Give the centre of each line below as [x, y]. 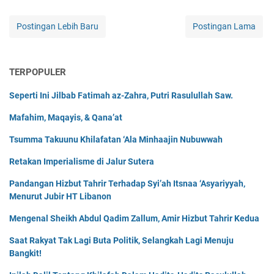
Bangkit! [25, 254]
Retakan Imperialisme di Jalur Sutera [82, 162]
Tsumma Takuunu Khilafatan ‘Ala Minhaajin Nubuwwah [116, 140]
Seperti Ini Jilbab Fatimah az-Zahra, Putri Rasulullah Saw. [121, 96]
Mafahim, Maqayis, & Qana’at [66, 118]
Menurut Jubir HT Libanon [60, 197]
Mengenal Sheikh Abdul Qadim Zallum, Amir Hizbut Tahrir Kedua [134, 219]
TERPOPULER [38, 72]
